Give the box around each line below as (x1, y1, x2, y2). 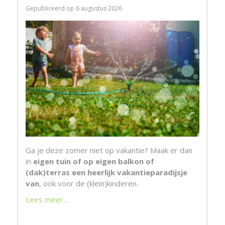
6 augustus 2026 (76, 4, 122, 13)
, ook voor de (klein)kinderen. (39, 178, 138, 189)
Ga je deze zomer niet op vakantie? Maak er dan (26, 145, 192, 156)
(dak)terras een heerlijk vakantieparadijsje (26, 167, 187, 178)
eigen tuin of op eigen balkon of (33, 156, 154, 167)
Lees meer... (26, 194, 68, 205)
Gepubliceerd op (26, 4, 76, 13)
